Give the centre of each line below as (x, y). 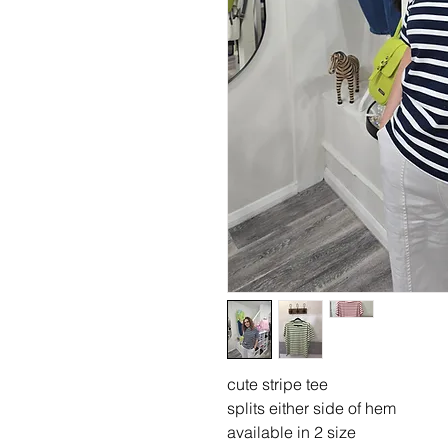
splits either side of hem (311, 408)
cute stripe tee (277, 384)
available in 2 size (291, 432)
